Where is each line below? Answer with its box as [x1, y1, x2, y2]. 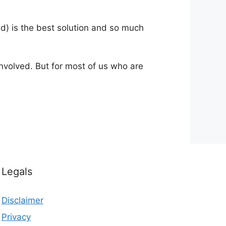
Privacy [1, 212, 31, 222]
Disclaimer [1, 195, 43, 205]
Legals [1, 165, 32, 178]
